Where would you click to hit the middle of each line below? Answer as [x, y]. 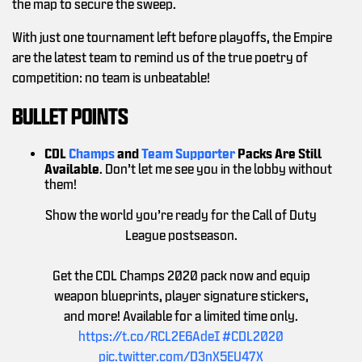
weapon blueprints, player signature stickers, [181, 296]
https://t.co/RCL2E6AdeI [149, 336]
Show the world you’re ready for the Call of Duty [181, 215]
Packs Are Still [278, 154]
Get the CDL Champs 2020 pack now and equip [181, 276]
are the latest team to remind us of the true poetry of [160, 57]
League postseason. [181, 235]
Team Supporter [188, 154]
